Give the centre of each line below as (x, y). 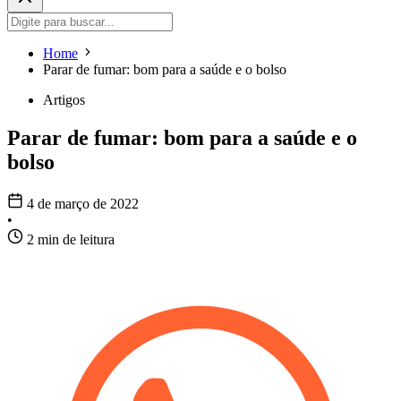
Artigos (64, 100)
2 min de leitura (71, 240)
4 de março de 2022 (83, 204)
